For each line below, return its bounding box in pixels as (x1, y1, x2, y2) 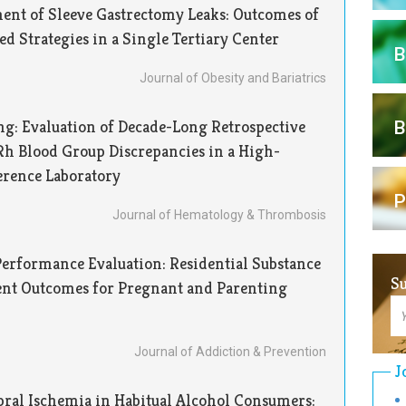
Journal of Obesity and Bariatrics (139, 71, 326, 85)
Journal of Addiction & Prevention (133, 344, 326, 359)
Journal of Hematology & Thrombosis (111, 208, 326, 222)
